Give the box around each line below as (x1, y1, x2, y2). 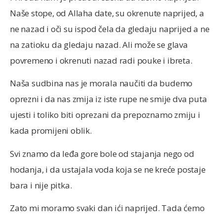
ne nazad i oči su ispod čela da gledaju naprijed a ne (10, 23, 210, 35)
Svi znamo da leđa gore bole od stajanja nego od (10, 147, 194, 159)
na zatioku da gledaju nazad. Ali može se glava (10, 38, 188, 50)
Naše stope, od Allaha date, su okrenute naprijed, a (10, 7, 204, 19)
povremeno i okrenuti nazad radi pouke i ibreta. (10, 54, 192, 66)
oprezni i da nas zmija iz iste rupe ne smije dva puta (10, 93, 207, 105)
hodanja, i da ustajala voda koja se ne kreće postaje (10, 163, 206, 175)
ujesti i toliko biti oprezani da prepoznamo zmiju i (10, 109, 200, 121)
